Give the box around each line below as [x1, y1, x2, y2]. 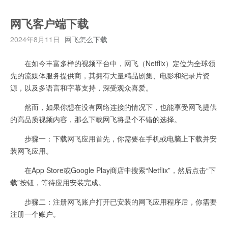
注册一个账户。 [10, 208, 60, 219]
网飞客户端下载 [10, 17, 89, 31]
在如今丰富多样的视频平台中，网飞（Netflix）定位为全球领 [10, 58, 215, 68]
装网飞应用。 [10, 145, 53, 156]
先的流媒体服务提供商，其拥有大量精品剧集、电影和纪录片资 [10, 70, 210, 80]
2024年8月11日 [10, 34, 60, 44]
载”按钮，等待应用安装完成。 [10, 177, 105, 187]
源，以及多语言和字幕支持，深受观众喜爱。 [10, 82, 153, 93]
